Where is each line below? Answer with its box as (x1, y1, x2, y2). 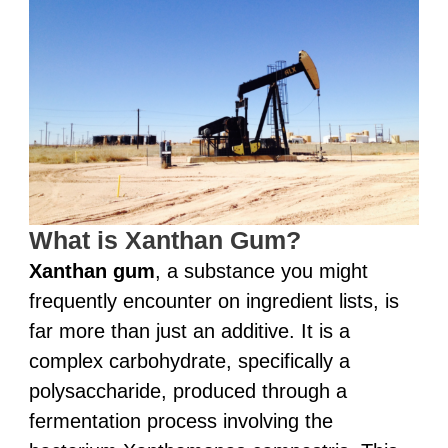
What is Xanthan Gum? (28, 225, 301, 254)
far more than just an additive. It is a (28, 319, 350, 342)
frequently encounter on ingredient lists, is (28, 289, 399, 312)
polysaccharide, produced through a (28, 379, 347, 402)
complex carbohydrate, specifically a (28, 349, 350, 372)
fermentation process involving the (28, 409, 333, 432)
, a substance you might (154, 259, 368, 282)
